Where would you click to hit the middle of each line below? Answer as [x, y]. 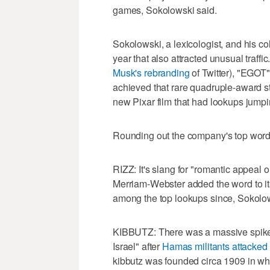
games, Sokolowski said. [165, 10]
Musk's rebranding [151, 72]
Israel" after [138, 246]
